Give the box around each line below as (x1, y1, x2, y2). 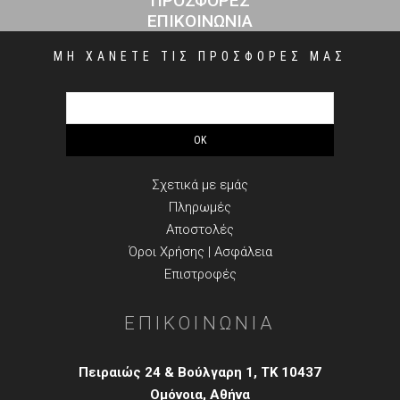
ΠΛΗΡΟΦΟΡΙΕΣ (116, 125, 284, 147)
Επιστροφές (163, 266, 237, 283)
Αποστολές (166, 221, 234, 238)
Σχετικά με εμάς (152, 177, 248, 194)
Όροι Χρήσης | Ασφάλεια (128, 244, 272, 261)
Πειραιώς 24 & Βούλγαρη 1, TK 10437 (79, 364, 321, 381)
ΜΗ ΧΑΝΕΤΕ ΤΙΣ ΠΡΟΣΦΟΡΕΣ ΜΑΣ (54, 49, 346, 64)
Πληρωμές (169, 199, 231, 216)
